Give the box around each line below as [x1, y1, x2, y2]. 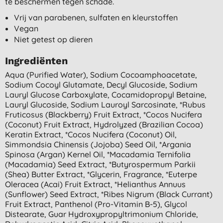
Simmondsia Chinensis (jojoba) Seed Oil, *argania [5, 139, 191, 149]
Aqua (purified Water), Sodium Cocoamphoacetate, [5, 69, 197, 80]
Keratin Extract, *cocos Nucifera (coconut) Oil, [5, 129, 177, 139]
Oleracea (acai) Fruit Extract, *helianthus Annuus [5, 179, 186, 189]
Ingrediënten [5, 54, 68, 67]
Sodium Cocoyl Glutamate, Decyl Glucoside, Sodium [5, 79, 198, 90]
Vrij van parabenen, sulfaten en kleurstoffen [13, 12, 178, 22]
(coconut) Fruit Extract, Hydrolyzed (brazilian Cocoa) [5, 119, 203, 129]
